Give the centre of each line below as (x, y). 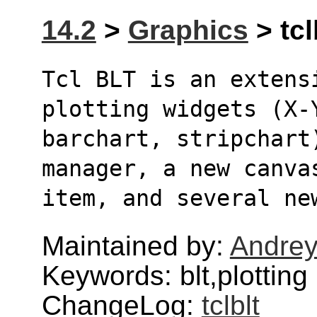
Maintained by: (136, 246)
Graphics (188, 30)
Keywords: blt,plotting (174, 275)
